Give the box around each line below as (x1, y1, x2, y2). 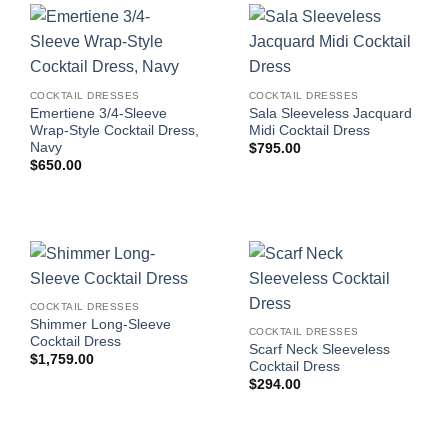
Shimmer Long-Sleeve (29, 316, 171, 332)
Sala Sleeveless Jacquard (248, 105, 412, 121)
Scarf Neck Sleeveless (248, 341, 390, 357)
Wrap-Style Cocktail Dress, (29, 122, 199, 138)
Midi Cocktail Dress (248, 122, 370, 138)
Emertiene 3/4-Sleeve (29, 105, 167, 121)
